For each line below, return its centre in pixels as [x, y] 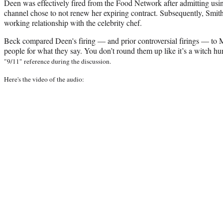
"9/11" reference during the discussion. [57, 61]
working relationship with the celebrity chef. [73, 22]
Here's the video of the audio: [44, 79]
